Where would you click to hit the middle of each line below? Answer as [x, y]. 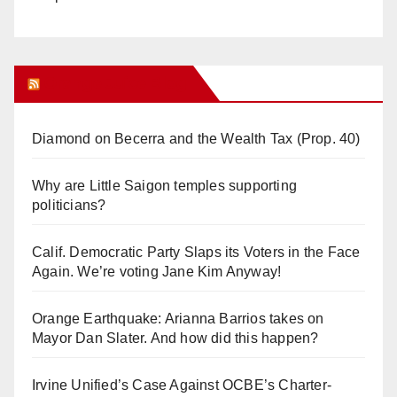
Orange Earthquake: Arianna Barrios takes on [178, 318]
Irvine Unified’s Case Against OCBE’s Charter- [182, 385]
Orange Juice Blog [115, 83]
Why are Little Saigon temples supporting [164, 185]
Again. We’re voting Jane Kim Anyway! [157, 271]
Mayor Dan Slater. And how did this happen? [175, 338]
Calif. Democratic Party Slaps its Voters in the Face [196, 252]
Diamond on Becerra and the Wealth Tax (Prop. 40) [196, 138]
